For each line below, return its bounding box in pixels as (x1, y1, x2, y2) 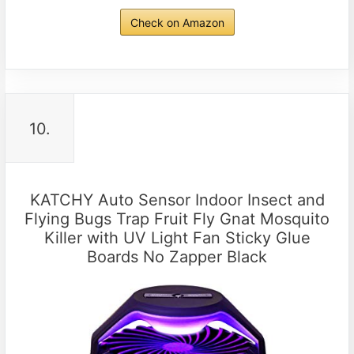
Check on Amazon (130, 16, 224, 30)
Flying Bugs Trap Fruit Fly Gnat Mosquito (24, 209, 330, 229)
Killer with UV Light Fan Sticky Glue (43, 228, 311, 248)
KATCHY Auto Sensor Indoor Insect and (29, 190, 325, 210)
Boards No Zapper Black (87, 247, 267, 267)
